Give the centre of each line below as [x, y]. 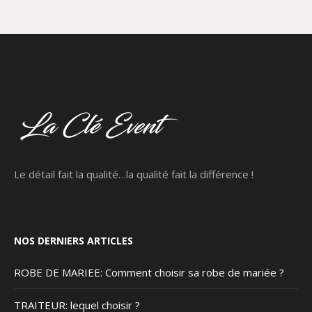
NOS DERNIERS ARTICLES [74, 241]
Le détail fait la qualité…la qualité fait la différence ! [134, 174]
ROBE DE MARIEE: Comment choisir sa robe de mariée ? [149, 273]
